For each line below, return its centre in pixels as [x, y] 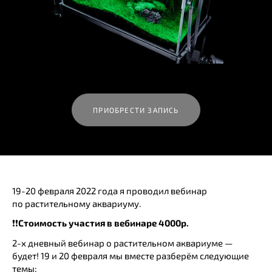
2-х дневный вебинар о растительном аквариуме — [122, 243]
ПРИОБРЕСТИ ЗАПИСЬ [136, 110]
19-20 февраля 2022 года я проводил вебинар [110, 191]
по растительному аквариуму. [76, 204]
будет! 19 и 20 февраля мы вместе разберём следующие [131, 255]
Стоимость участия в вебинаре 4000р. [104, 223]
